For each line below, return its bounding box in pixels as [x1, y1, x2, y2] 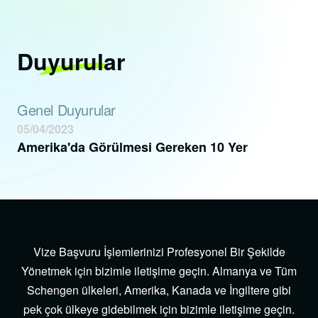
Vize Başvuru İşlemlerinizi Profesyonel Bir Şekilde [33, 243, 285, 261]
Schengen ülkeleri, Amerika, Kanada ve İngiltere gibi [27, 282, 291, 299]
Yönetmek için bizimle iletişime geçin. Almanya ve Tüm [21, 263, 297, 280]
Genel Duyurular [17, 99, 116, 121]
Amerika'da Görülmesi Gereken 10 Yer [17, 138, 248, 157]
